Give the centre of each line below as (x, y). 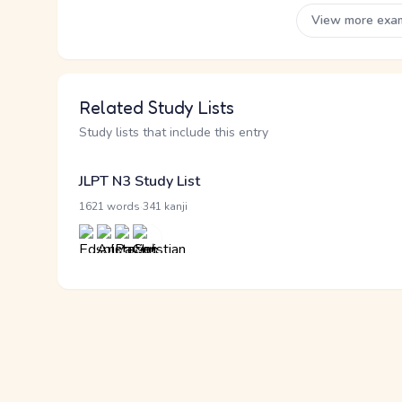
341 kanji (165, 206)
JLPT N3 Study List (140, 181)
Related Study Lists (157, 108)
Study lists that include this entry (174, 132)
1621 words (109, 206)
